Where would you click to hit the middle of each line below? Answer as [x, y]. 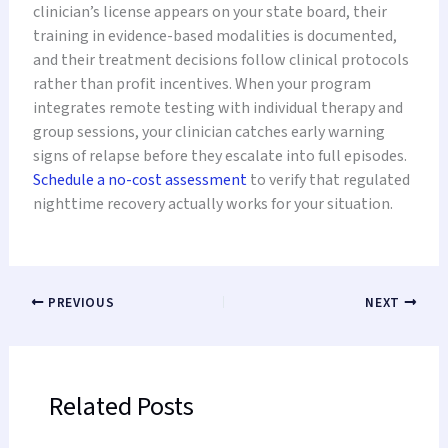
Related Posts [121, 407]
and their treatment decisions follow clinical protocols [220, 60]
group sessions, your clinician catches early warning [208, 132]
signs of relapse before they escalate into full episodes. [219, 156]
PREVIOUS [79, 303]
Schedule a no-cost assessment [139, 180]
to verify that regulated [328, 180]
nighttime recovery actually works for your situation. [212, 204]
